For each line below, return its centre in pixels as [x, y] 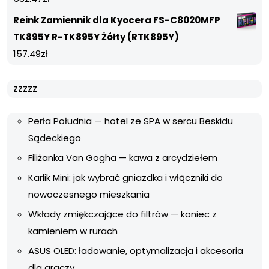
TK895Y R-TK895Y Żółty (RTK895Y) [96, 37]
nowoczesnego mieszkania [89, 195]
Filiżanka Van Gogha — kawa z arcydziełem [123, 158]
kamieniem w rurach [73, 231]
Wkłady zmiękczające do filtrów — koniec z [122, 214]
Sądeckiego [55, 138]
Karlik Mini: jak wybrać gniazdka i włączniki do [125, 178]
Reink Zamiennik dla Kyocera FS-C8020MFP [117, 20]
